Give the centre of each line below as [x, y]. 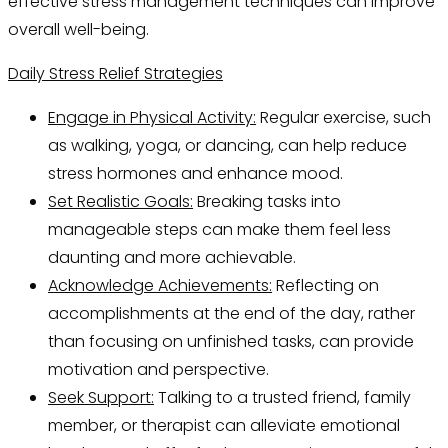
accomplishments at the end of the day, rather [231, 314]
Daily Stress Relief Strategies [115, 74]
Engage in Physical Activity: [152, 118]
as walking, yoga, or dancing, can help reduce [227, 146]
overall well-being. [78, 30]
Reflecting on [325, 286]
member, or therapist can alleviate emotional [224, 426]
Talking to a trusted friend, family [282, 398]
